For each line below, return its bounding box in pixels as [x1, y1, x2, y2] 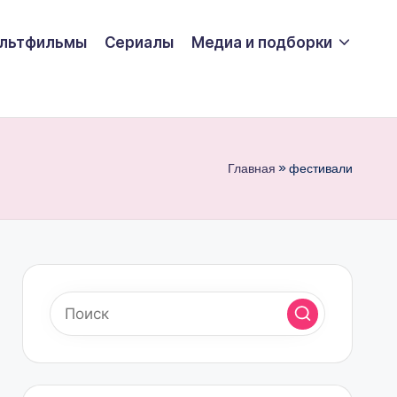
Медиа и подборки [191, 33, 332, 51]
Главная [228, 160, 276, 176]
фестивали [289, 160, 353, 176]
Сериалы [104, 33, 174, 51]
